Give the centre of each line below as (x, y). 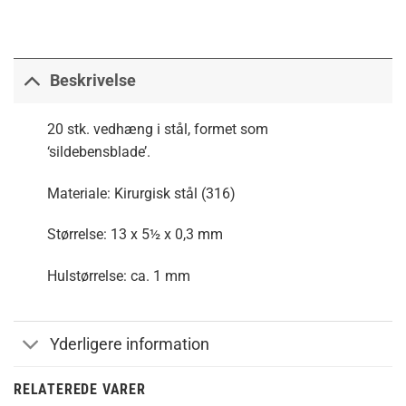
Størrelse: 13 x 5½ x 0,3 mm (135, 235)
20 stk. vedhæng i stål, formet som (157, 129)
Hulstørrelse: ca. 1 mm (118, 276)
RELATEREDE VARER (80, 390)
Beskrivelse (93, 81)
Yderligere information (130, 344)
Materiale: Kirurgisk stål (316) (141, 193)
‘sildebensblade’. (98, 151)
